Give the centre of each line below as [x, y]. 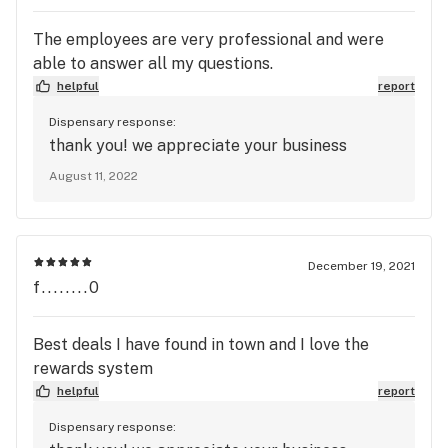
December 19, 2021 [361, 265]
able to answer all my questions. [153, 63]
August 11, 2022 [93, 175]
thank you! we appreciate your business [198, 145]
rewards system [93, 368]
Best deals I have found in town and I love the [201, 344]
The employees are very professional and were [208, 39]
